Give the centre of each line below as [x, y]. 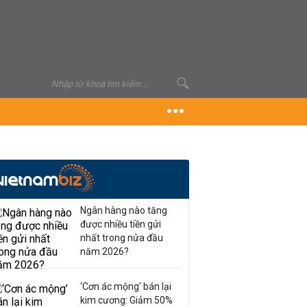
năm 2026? [105, 251]
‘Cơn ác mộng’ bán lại [126, 286]
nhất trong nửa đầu [122, 238]
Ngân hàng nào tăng [124, 210]
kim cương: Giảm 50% [126, 300]
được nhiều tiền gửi [121, 224]
